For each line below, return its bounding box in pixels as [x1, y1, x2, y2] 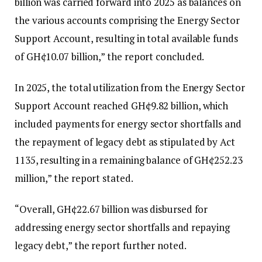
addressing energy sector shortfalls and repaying [15, 220, 230, 235]
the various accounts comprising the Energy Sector [15, 13, 240, 27]
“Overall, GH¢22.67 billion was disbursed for [15, 202, 208, 216]
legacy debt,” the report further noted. [15, 239, 187, 253]
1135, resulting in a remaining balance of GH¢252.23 [15, 153, 243, 167]
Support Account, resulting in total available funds [15, 32, 238, 46]
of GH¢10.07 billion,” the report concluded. [15, 50, 205, 64]
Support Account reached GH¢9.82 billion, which [15, 99, 229, 113]
